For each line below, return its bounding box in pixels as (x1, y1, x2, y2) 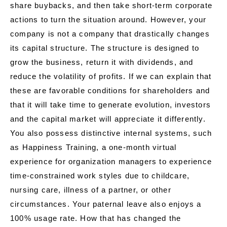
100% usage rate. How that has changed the (10, 214, 181, 223)
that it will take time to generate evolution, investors (10, 100, 211, 109)
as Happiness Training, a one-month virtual (10, 143, 177, 152)
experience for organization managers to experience (10, 157, 212, 166)
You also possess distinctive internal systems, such (10, 129, 212, 138)
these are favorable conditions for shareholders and (10, 86, 210, 95)
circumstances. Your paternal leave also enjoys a (10, 200, 202, 209)
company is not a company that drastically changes (10, 29, 210, 39)
